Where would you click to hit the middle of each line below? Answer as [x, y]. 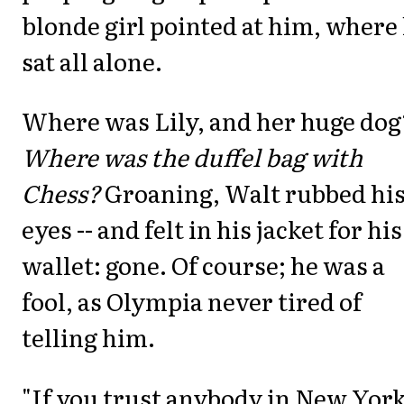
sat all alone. [92, 60]
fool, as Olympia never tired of [192, 301]
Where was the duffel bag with [192, 157]
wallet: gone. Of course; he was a [203, 265]
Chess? [61, 193]
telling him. [88, 337]
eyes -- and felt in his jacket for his [212, 229]
